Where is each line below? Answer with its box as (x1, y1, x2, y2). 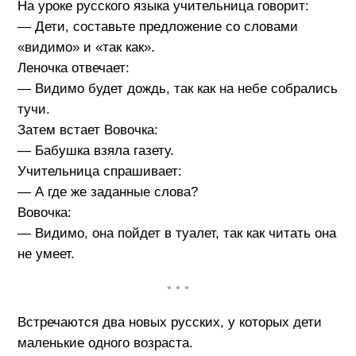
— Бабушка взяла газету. (17, 143, 174, 158)
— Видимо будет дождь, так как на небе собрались (17, 81, 338, 96)
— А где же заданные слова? (17, 184, 198, 199)
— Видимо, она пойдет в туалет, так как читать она (17, 226, 336, 241)
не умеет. (17, 246, 75, 261)
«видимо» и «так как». (17, 40, 155, 55)
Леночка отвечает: (17, 60, 130, 75)
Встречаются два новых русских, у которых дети (17, 314, 322, 330)
